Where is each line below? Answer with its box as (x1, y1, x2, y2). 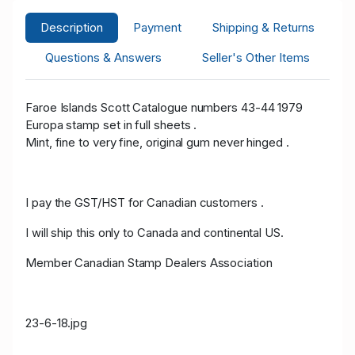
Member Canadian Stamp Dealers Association (25, 254, 273, 270)
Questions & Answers (45, 49, 162, 65)
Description (40, 19, 104, 35)
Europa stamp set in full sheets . (25, 116, 197, 132)
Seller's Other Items (201, 49, 310, 65)
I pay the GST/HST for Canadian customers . (25, 194, 264, 210)
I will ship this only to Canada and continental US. (25, 225, 284, 240)
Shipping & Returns (212, 19, 315, 35)
